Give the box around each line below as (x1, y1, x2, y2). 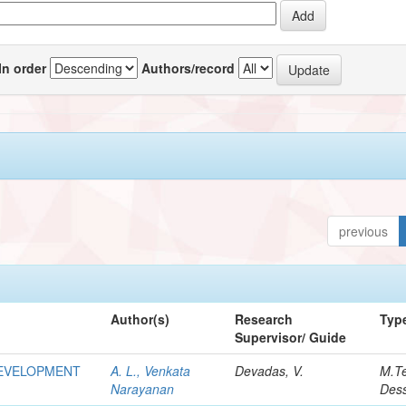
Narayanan (111, 379, 175, 398)
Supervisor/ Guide (235, 327, 347, 346)
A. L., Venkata (111, 361, 191, 380)
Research (235, 309, 294, 328)
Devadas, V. (235, 361, 304, 380)
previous (339, 221, 389, 240)
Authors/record (141, 58, 236, 77)
